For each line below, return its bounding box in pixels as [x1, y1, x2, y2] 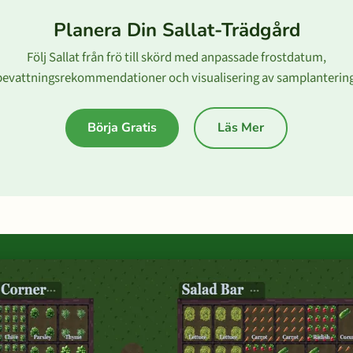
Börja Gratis [87, 119, 157, 136]
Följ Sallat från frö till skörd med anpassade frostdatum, [27, 48, 326, 67]
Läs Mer [217, 119, 264, 136]
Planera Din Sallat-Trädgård [53, 17, 300, 43]
